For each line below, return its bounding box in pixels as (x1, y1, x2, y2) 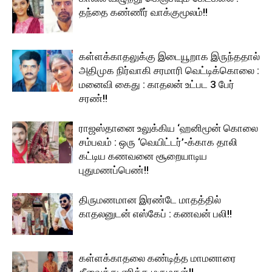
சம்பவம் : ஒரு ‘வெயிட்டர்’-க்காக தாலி (79, 136, 237, 149)
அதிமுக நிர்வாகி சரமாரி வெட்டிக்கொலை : (79, 64, 259, 77)
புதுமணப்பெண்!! (79, 164, 149, 177)
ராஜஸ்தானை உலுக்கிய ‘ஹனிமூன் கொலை (79, 122, 258, 135)
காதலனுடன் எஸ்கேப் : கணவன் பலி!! (79, 208, 232, 220)
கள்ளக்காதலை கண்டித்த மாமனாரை (79, 252, 236, 265)
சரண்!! (79, 92, 107, 105)
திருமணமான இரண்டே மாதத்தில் (79, 194, 221, 206)
